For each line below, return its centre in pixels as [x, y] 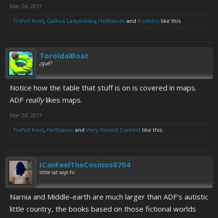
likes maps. [63, 100]
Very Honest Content [113, 130]
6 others [148, 21]
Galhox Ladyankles [71, 21]
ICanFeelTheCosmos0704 [85, 164]
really [35, 100]
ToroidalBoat [64, 55]
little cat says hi [57, 172]
